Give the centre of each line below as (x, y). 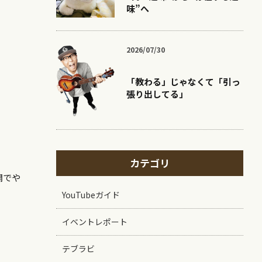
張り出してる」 (157, 94)
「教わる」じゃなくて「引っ (183, 82)
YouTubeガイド (91, 195)
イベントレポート (95, 222)
